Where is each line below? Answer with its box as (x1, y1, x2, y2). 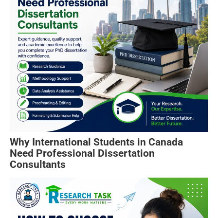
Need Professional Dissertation (10, 147, 155, 159)
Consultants (10, 158, 66, 170)
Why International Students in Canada (10, 136, 183, 148)
